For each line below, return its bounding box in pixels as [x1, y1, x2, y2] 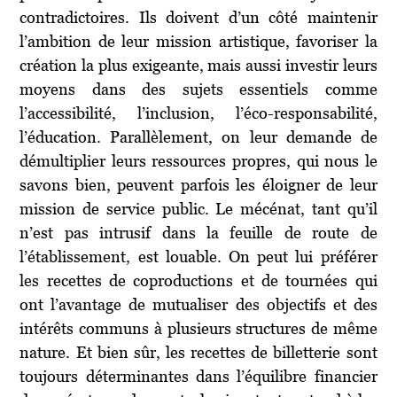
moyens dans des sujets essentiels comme [19, 79, 378, 98]
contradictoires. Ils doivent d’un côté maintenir [19, 7, 378, 27]
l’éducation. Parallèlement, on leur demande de [19, 127, 378, 146]
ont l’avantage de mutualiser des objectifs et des [19, 294, 378, 314]
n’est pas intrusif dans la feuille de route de [19, 222, 378, 242]
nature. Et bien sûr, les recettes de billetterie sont [19, 342, 378, 362]
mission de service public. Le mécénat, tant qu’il [19, 198, 378, 218]
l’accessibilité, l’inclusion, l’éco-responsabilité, [19, 103, 378, 122]
